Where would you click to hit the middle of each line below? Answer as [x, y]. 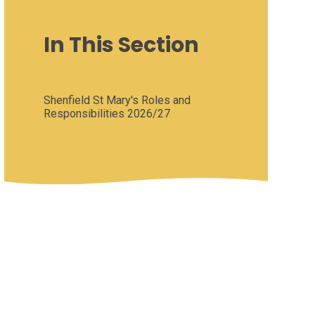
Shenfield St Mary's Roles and [117, 101]
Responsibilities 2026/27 [107, 114]
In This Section [121, 45]
